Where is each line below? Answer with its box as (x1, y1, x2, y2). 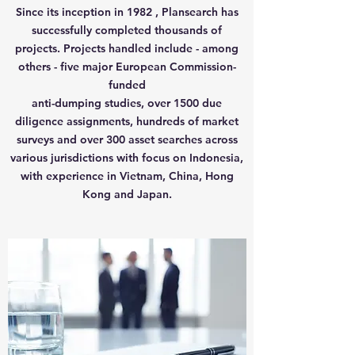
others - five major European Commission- (17, 59, 236, 74)
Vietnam (119, 169, 162, 183)
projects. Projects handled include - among (15, 41, 239, 55)
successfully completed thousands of (32, 23, 222, 37)
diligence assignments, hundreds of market (15, 114, 239, 128)
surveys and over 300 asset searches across (16, 132, 238, 147)
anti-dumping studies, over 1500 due (32, 96, 222, 110)
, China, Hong (162, 169, 234, 183)
